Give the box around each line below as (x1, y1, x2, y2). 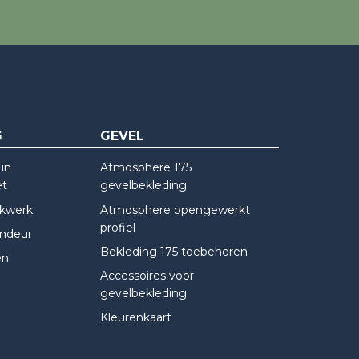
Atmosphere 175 (99, 160, 192, 175)
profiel (99, 220, 135, 235)
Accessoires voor (99, 268, 194, 283)
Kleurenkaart (99, 310, 171, 325)
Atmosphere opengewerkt (99, 202, 250, 217)
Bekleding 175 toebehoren (99, 244, 248, 259)
